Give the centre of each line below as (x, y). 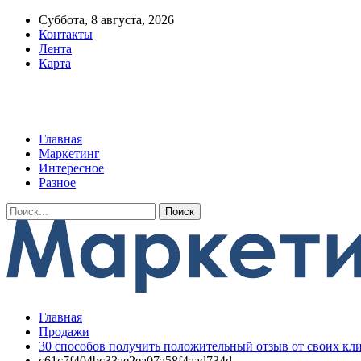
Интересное (71, 168)
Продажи (64, 332)
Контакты (66, 34)
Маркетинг (69, 154)
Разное (57, 183)
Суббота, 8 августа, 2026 (106, 20)
